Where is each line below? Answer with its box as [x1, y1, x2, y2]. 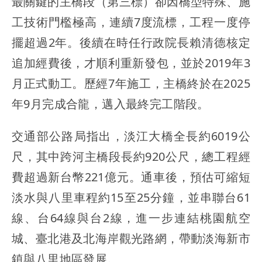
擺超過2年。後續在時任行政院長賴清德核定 [12, 34, 250, 50]
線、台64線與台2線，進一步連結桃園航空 [12, 209, 250, 226]
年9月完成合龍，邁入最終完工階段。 [12, 95, 209, 112]
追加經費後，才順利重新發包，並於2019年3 [12, 54, 250, 71]
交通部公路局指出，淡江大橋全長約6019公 [12, 127, 250, 144]
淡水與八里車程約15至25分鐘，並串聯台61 [12, 189, 250, 205]
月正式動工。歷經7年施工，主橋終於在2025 [12, 75, 250, 91]
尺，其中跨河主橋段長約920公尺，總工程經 [12, 148, 250, 164]
